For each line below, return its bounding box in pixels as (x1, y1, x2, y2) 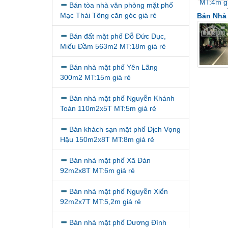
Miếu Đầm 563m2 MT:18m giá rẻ (60, 42, 166, 50)
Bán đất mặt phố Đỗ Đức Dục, (69, 32, 166, 40)
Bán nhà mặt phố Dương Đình (69, 218, 166, 226)
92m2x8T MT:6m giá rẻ (60, 166, 135, 175)
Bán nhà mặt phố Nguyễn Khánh (69, 94, 175, 102)
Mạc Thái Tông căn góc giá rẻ (60, 11, 157, 19)
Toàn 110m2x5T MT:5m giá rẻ (60, 104, 156, 112)
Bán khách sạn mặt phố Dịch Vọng (69, 125, 181, 133)
